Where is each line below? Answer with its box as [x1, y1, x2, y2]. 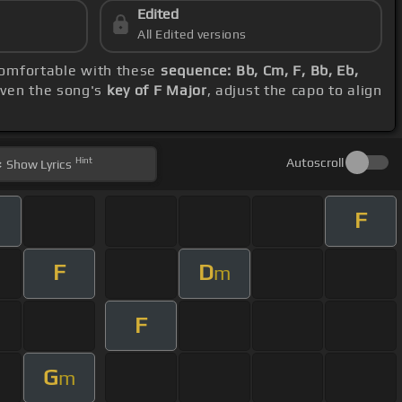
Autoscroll [285, 155, 344, 170]
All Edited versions [137, 27, 247, 42]
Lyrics [38, 157, 73, 172]
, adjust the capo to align [206, 82, 382, 100]
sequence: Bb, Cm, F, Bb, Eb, [160, 62, 359, 80]
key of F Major [106, 82, 207, 100]
